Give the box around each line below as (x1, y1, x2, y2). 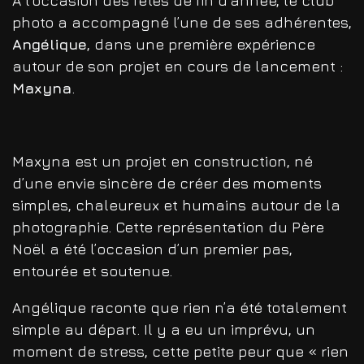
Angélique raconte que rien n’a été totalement (12, 299, 347, 317)
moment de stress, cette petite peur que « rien (12, 343, 349, 361)
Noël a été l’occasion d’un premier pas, (12, 240, 292, 258)
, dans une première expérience (87, 36, 315, 54)
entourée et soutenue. (12, 262, 172, 280)
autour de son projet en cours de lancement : (12, 58, 343, 76)
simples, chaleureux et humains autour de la (12, 197, 340, 214)
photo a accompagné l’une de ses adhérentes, (12, 14, 352, 32)
